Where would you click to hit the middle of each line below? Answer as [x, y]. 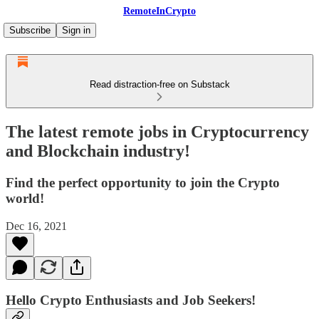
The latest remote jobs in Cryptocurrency [157, 131]
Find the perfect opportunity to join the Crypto [143, 182]
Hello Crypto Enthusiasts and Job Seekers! [131, 300]
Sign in [76, 30]
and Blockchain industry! [98, 151]
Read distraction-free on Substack [159, 84]
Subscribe [30, 30]
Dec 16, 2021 [36, 226]
